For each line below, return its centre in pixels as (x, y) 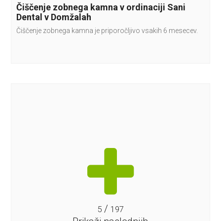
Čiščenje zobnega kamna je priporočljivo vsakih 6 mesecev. (107, 31)
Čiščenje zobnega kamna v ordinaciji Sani (101, 7)
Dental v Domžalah (54, 17)
